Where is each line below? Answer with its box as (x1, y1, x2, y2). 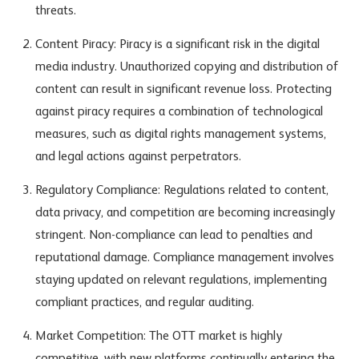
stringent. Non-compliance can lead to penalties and (34, 229, 313, 243)
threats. (34, 5, 76, 18)
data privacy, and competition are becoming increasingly (34, 207, 335, 220)
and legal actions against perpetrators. (34, 151, 241, 164)
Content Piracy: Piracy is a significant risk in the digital (34, 38, 320, 52)
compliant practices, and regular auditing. (34, 296, 254, 310)
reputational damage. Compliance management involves (34, 252, 334, 265)
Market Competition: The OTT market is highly (34, 330, 282, 344)
